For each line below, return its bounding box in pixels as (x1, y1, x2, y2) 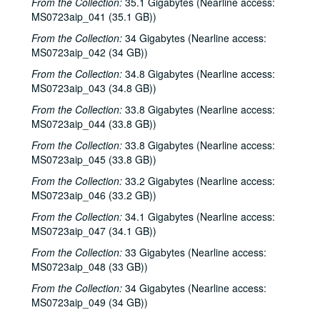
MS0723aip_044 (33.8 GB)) (31, 116, 156, 131)
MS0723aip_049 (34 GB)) (31, 295, 148, 309)
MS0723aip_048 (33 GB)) (31, 259, 148, 274)
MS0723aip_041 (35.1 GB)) (31, 9, 156, 24)
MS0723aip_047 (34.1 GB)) (31, 224, 156, 238)
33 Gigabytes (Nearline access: (122, 245, 266, 259)
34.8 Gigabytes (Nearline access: (122, 66, 275, 81)
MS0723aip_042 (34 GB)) (31, 45, 148, 59)
